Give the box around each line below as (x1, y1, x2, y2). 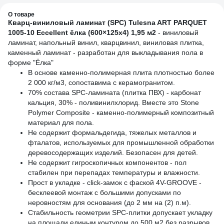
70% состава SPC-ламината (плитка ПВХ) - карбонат (28, 88, 201, 96)
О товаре (8, 11, 34, 17)
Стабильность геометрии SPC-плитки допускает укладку (28, 208, 212, 216)
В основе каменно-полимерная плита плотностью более (28, 68, 214, 76)
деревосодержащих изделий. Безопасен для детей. (28, 148, 198, 156)
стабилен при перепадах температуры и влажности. (28, 168, 200, 176)
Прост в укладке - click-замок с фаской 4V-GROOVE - (28, 178, 201, 186)
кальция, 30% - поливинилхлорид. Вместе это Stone (28, 98, 199, 106)
